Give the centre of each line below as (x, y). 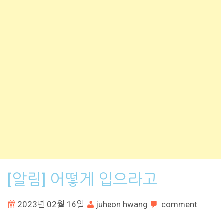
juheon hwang (122, 204)
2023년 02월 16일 (51, 204)
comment (179, 204)
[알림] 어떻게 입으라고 (82, 179)
